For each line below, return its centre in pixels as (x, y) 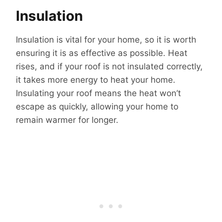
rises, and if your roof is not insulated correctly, (109, 66)
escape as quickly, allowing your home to (97, 106)
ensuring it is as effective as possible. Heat (102, 53)
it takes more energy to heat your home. (96, 80)
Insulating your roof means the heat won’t (98, 93)
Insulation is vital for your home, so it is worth (106, 39)
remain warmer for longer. (67, 120)
